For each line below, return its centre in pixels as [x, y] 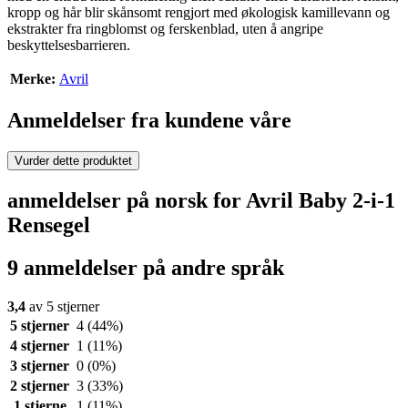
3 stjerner [40, 366]
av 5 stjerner [62, 306]
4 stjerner [40, 346]
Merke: [33, 79]
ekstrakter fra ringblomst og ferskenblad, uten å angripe [165, 29]
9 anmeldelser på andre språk [146, 268]
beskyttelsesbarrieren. [69, 46]
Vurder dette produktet [73, 161]
